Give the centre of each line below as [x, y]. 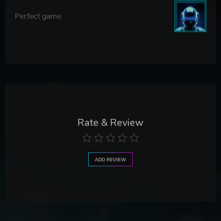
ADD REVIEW [110, 160]
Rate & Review [110, 123]
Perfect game [38, 16]
